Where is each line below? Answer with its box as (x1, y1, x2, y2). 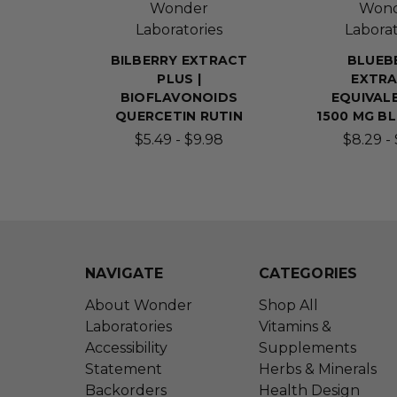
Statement (85, 361, 162, 378)
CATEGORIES (259, 265, 358, 283)
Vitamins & (259, 318, 331, 336)
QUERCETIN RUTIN (115, 108, 243, 125)
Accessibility (85, 339, 167, 357)
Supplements (259, 339, 356, 357)
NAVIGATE (85, 265, 163, 283)
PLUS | (157, 71, 201, 88)
